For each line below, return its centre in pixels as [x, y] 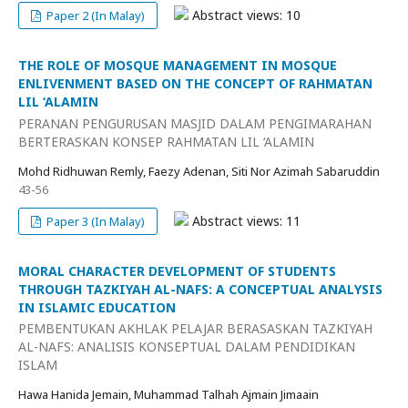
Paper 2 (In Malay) [95, 15]
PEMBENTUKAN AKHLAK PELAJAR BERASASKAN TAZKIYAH [195, 328]
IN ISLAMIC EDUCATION [97, 307]
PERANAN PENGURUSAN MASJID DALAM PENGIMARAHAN [195, 123]
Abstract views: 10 [245, 15]
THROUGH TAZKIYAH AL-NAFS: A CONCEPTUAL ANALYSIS [200, 289]
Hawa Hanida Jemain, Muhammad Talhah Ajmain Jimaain [168, 394]
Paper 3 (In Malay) [95, 221]
